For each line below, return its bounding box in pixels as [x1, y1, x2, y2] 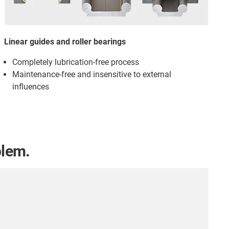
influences [12, 82, 49, 92]
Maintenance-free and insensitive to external [12, 70, 171, 80]
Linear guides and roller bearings [4, 37, 126, 47]
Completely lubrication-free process [12, 57, 139, 67]
